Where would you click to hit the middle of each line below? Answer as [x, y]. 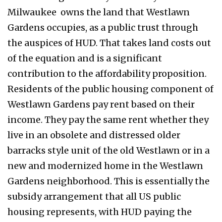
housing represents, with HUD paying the [100, 212]
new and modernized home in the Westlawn [105, 166]
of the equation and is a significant [85, 58]
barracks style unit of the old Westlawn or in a [109, 150]
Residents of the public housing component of [111, 89]
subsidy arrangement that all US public [94, 196]
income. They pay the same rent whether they [108, 119]
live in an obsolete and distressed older [94, 135]
